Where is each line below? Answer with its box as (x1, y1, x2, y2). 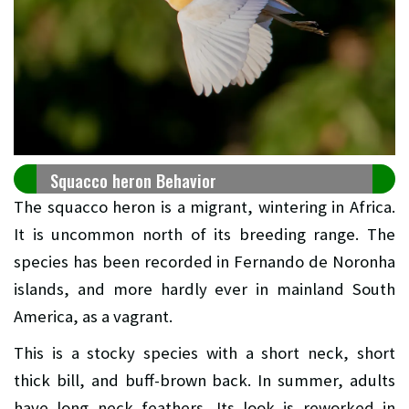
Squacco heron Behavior (50, 167, 216, 193)
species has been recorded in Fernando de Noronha (14, 250, 395, 272)
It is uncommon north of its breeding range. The (14, 223, 395, 245)
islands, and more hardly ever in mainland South (14, 278, 395, 299)
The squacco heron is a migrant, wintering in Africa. (14, 195, 395, 217)
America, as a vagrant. (14, 305, 173, 327)
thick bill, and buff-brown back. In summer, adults (14, 369, 395, 391)
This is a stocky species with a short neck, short (14, 341, 395, 363)
